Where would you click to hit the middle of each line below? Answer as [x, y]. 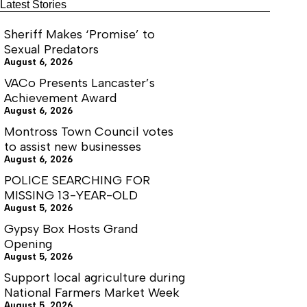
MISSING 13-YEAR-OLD [71, 196]
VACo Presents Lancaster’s [79, 83]
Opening [28, 244]
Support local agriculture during [95, 278]
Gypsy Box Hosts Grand [71, 229]
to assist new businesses [73, 147]
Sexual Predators [51, 50]
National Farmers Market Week [92, 293]
